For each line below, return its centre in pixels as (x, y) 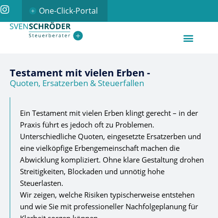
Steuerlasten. (42, 183)
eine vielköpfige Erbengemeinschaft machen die (100, 148)
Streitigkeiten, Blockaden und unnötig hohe (92, 171)
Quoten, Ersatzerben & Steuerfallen (77, 83)
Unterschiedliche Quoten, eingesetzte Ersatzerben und (110, 136)
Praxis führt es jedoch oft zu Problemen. (87, 125)
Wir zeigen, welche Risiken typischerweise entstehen (107, 195)
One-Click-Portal (68, 11)
